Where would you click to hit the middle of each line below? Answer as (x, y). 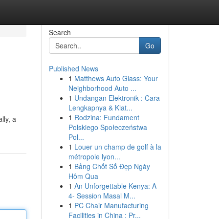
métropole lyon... (94, 156)
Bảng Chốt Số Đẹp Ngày (112, 166)
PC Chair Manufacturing (111, 205)
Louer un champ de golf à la (118, 147)
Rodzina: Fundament (107, 117)
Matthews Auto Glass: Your (116, 78)
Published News (73, 68)
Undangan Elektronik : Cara (117, 98)
